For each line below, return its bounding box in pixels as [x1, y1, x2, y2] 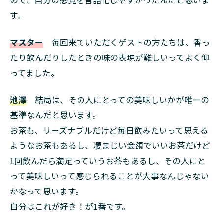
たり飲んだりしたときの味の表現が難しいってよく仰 [10, 51, 210, 63]
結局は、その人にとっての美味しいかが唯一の [27, 93, 209, 106]
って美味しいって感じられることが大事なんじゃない [10, 169, 209, 182]
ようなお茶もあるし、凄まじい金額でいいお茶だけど [10, 139, 210, 151]
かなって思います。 [10, 185, 83, 197]
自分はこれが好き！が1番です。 [10, 200, 130, 212]
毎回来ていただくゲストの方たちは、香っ [43, 36, 210, 48]
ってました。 [10, 66, 59, 79]
